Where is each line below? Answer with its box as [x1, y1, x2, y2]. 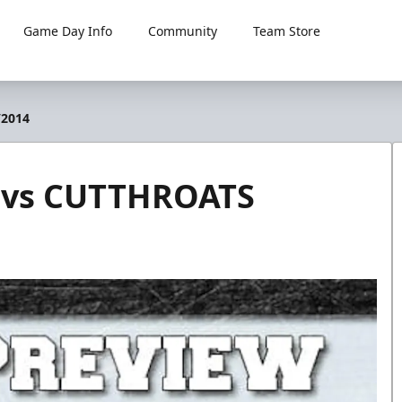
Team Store [253, 22, 321, 39]
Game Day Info [23, 22, 113, 39]
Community [148, 22, 218, 39]
